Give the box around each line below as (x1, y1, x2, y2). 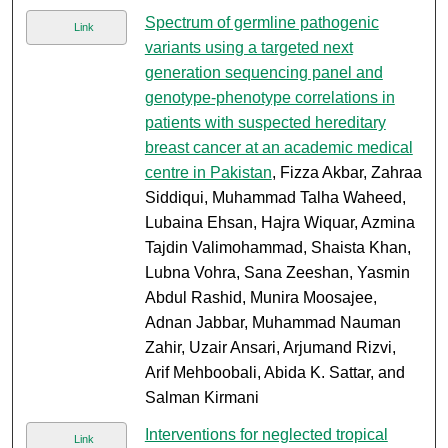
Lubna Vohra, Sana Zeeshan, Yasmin (144, 264, 410, 282)
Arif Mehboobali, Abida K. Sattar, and (144, 364, 405, 382)
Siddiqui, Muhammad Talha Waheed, (144, 189, 406, 207)
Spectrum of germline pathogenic (144, 14, 379, 32)
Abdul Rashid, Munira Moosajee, (144, 289, 377, 307)
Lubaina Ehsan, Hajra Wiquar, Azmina (144, 214, 415, 232)
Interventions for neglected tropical (144, 426, 388, 444)
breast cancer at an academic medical (144, 139, 413, 157)
